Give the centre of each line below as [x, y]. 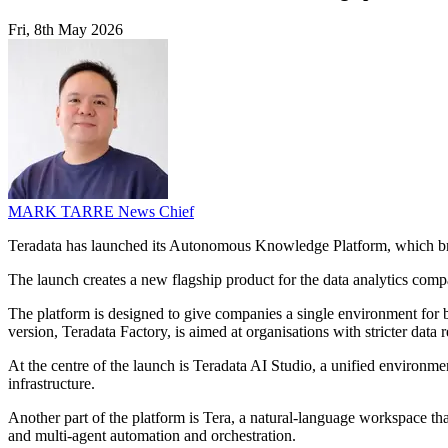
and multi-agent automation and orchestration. [152, 436]
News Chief [156, 212]
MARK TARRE [63, 212]
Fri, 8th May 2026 [65, 30]
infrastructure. [51, 384]
